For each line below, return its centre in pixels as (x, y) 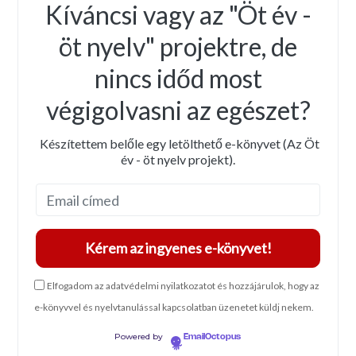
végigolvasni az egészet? (178, 110)
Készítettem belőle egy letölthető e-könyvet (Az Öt (178, 144)
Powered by (140, 337)
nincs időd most (178, 79)
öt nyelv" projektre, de (178, 47)
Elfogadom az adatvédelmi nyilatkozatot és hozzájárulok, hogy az (184, 286)
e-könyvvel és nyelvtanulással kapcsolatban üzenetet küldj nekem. (174, 308)
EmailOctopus (212, 337)
